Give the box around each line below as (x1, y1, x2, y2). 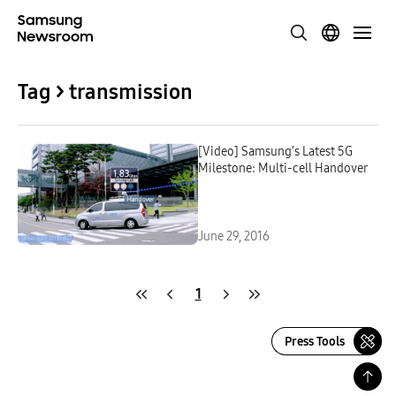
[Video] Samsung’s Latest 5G (198, 144, 353, 159)
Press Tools (285, 333, 345, 349)
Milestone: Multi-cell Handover (198, 161, 368, 176)
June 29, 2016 (198, 229, 270, 244)
